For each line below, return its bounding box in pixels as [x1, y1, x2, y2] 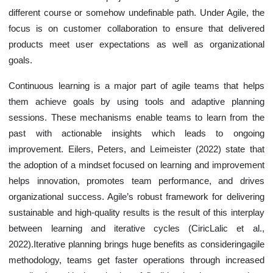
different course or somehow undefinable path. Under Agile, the [9, 7, 264, 18]
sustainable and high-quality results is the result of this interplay [9, 207, 264, 218]
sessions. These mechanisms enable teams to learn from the [9, 112, 264, 122]
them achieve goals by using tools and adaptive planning [9, 96, 264, 107]
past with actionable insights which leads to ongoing [9, 128, 264, 138]
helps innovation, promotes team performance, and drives [9, 175, 264, 186]
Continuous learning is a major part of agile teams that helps [9, 80, 264, 91]
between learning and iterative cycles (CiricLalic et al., [9, 223, 264, 233]
